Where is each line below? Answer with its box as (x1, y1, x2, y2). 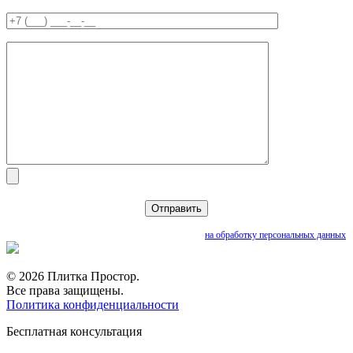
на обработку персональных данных (205, 229, 346, 241)
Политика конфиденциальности (6, 298, 179, 312)
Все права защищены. (6, 284, 124, 298)
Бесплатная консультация (6, 325, 142, 339)
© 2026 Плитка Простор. (6, 269, 139, 284)
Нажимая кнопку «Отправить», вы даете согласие (7, 229, 205, 241)
